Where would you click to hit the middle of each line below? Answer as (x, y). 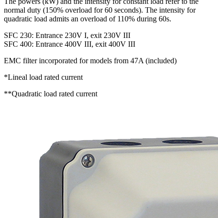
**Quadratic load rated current (51, 94)
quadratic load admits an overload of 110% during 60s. (88, 19)
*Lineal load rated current (43, 77)
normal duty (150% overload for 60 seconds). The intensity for (100, 10)
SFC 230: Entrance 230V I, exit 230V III (67, 36)
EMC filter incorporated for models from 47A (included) (90, 61)
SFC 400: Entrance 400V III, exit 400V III (70, 44)
